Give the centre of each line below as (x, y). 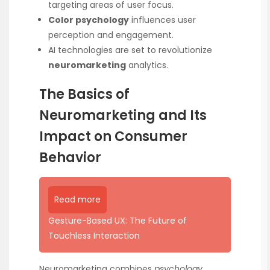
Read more (77, 199)
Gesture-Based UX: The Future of (118, 220)
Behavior (70, 157)
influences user (162, 20)
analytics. (147, 65)
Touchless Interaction (94, 235)
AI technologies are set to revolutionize (130, 50)
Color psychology (89, 20)
